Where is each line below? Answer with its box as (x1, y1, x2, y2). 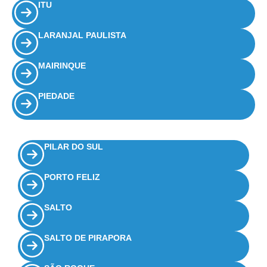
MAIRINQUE (38, 61, 86, 71)
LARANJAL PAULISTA (38, 30, 126, 41)
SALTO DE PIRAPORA (44, 233, 132, 243)
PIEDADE (38, 91, 74, 101)
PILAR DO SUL (44, 142, 103, 152)
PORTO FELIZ (44, 172, 100, 182)
